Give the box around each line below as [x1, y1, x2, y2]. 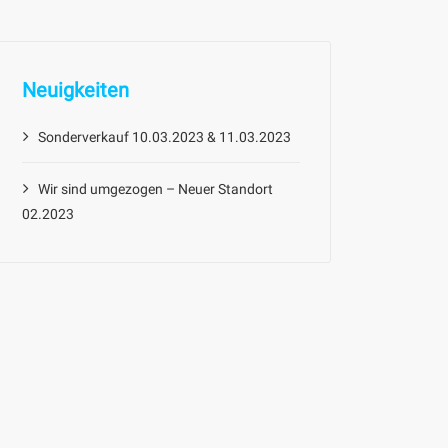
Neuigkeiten [22, 77, 129, 102]
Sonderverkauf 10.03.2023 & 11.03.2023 [38, 128, 291, 145]
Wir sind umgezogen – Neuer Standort [38, 180, 273, 197]
